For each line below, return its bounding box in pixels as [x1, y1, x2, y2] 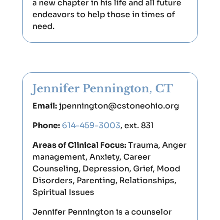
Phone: [32, 120, 60, 131]
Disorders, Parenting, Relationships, [32, 175, 176, 186]
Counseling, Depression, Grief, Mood [32, 164, 180, 174]
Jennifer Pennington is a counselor [32, 207, 172, 217]
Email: [32, 101, 57, 111]
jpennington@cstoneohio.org [58, 101, 179, 111]
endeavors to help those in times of [32, 9, 175, 20]
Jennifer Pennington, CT [32, 82, 173, 95]
